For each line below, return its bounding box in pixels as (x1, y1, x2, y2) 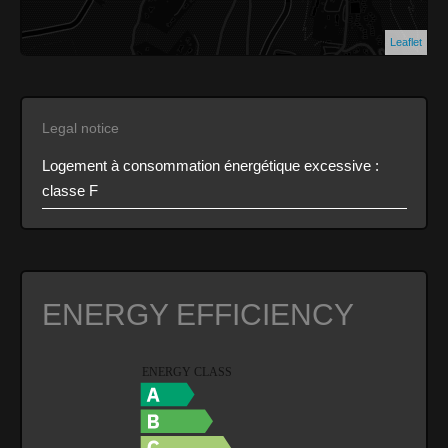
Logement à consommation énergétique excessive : (41, 156, 379, 174)
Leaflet (389, 35, 422, 48)
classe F (41, 181, 98, 199)
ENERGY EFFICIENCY (41, 297, 354, 331)
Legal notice (41, 119, 119, 136)
